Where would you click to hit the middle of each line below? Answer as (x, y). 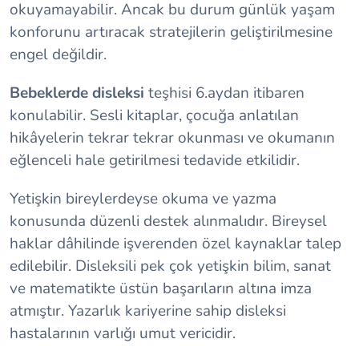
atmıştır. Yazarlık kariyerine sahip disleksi (148, 311)
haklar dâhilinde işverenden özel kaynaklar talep (175, 243)
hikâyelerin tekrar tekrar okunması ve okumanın (172, 137)
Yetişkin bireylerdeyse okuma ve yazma (143, 198)
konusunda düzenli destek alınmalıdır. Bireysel (168, 221)
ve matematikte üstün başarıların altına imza (161, 288)
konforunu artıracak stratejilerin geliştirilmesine (171, 32)
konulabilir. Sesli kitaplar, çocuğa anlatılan (154, 115)
